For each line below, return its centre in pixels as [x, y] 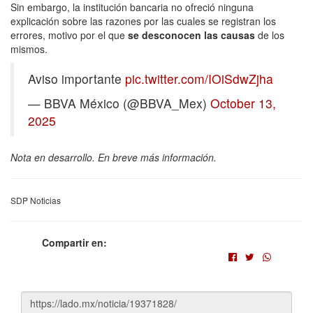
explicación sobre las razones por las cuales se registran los [143, 21]
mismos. [29, 49]
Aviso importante [77, 78]
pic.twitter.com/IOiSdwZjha [199, 78]
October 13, [243, 103]
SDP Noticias [36, 200]
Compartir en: [74, 242]
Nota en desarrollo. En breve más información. [114, 157]
